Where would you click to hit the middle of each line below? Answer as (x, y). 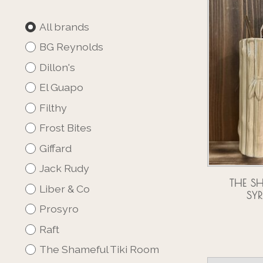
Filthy (53, 107)
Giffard (55, 148)
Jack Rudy (64, 168)
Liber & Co (64, 188)
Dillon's (57, 67)
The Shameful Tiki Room (99, 249)
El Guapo (61, 87)
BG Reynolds (71, 47)
